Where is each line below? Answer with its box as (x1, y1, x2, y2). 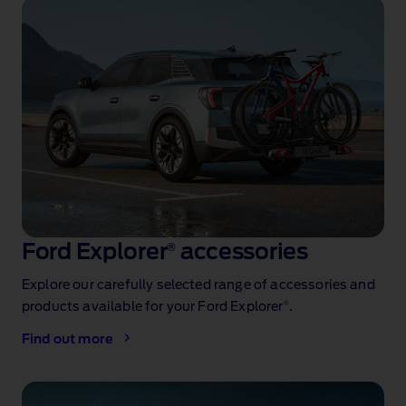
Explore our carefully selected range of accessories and (22, 278, 375, 292)
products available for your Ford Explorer (22, 300, 284, 314)
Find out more (22, 333, 114, 346)
